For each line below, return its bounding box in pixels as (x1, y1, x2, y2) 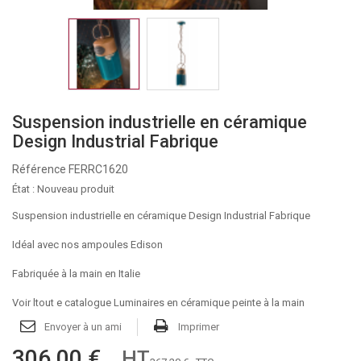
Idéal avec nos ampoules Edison (12, 239, 163, 251)
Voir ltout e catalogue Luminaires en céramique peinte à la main (12, 297, 305, 309)
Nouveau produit (37, 183, 114, 195)
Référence (12, 163, 66, 176)
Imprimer (178, 321, 219, 333)
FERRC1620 (68, 163, 128, 176)
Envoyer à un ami (44, 321, 122, 333)
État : (12, 183, 35, 195)
